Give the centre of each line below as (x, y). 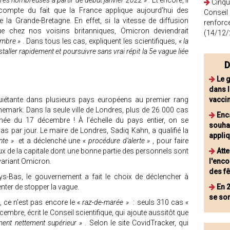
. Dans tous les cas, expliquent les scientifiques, (101, 41)
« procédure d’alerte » (118, 141)
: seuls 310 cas (158, 202)
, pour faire (170, 141)
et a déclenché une (50, 141)
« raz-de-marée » (104, 202)
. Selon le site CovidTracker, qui (137, 223)
